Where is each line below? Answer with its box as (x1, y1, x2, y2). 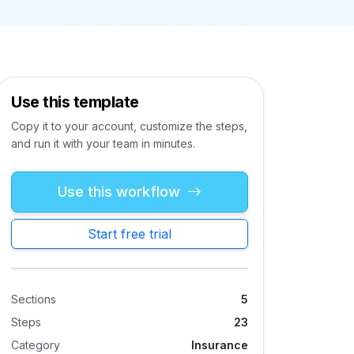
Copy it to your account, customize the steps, (11, 119, 247, 133)
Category (11, 338, 60, 352)
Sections (11, 292, 56, 306)
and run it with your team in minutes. (11, 137, 195, 150)
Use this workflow (58, 183, 184, 200)
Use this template (11, 92, 139, 111)
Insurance (191, 338, 248, 352)
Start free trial (88, 226, 171, 242)
